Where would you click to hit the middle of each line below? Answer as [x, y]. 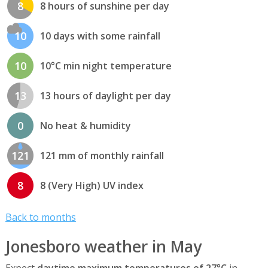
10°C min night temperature [106, 66]
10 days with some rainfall [100, 36]
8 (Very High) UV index [92, 185]
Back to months [40, 217]
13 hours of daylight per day [105, 95]
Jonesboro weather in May [103, 247]
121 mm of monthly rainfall [102, 155]
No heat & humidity [85, 125]
